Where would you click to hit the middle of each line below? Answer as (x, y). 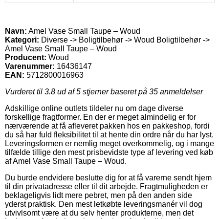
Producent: (26, 57)
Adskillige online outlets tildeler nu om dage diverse (94, 108)
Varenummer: (30, 66)
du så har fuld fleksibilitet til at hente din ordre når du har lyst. (109, 134)
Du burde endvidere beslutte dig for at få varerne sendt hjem (108, 177)
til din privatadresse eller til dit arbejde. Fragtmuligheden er (106, 186)
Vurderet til (25, 91)
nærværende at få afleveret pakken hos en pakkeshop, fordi (107, 126)
